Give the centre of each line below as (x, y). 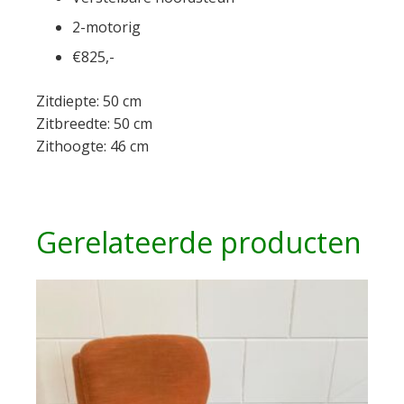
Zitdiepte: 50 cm (89, 101)
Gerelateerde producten (199, 243)
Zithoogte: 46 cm (92, 147)
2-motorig (106, 28)
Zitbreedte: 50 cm (94, 124)
